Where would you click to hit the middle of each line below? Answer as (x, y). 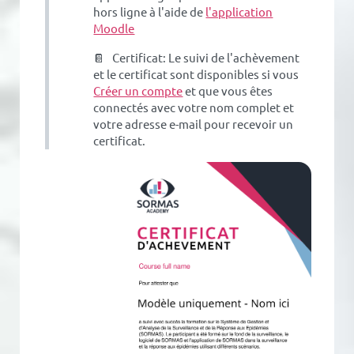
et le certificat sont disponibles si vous (196, 74)
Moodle (114, 28)
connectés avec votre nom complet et (194, 107)
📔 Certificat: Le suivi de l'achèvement (197, 58)
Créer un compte (138, 91)
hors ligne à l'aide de (150, 12)
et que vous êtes (228, 91)
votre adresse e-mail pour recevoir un (194, 124)
